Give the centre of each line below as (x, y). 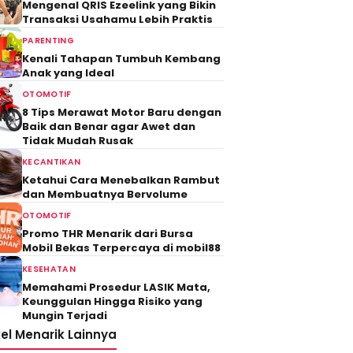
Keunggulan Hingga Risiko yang (112, 301)
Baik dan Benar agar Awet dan (109, 126)
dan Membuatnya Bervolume (105, 194)
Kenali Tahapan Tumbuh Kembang (121, 59)
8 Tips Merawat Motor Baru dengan (122, 112)
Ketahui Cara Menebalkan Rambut (121, 180)
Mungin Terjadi (65, 316)
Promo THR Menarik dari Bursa (108, 234)
